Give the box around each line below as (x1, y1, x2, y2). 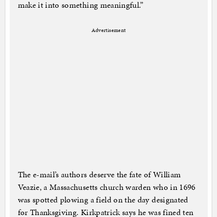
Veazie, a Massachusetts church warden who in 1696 (17, 181, 196, 193)
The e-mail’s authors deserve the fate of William (17, 169, 181, 181)
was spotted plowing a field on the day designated (17, 194, 188, 206)
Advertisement (91, 27, 126, 34)
